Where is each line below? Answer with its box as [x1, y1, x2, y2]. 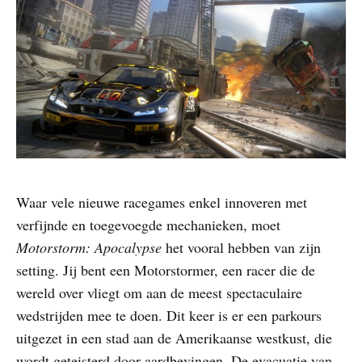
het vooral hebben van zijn [162, 237, 321, 257]
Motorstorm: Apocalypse [16, 237, 162, 257]
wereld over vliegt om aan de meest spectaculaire [16, 282, 302, 302]
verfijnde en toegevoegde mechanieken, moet [16, 214, 280, 234]
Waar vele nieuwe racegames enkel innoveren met [16, 192, 307, 212]
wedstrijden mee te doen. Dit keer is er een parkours [16, 305, 322, 325]
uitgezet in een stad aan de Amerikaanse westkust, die [16, 327, 332, 347]
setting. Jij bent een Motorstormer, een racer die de [16, 259, 315, 280]
